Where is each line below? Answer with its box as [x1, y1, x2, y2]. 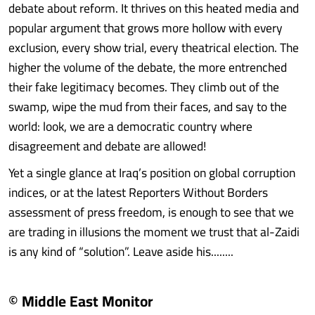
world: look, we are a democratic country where [8, 115, 252, 138]
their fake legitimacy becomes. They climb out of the [8, 75, 279, 98]
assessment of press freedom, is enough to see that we [8, 200, 294, 224]
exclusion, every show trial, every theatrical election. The [8, 36, 299, 59]
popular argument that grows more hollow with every [8, 16, 283, 39]
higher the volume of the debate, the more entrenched [8, 56, 287, 79]
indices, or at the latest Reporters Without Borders [8, 181, 268, 204]
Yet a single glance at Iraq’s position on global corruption [8, 161, 295, 184]
